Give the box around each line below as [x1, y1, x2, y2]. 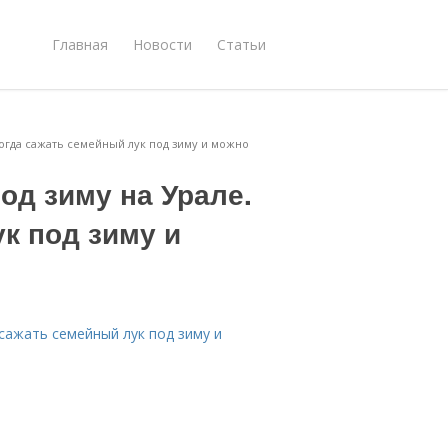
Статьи [217, 34, 266, 54]
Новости [133, 34, 192, 54]
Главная [52, 34, 108, 54]
